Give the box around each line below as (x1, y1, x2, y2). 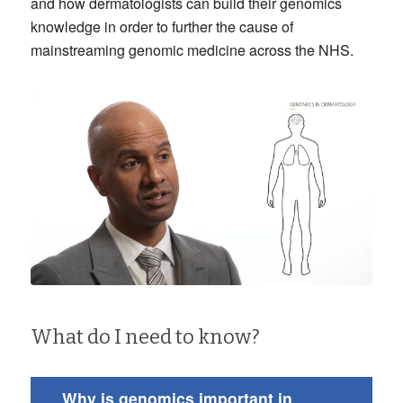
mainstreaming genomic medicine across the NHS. (30, 40, 354, 61)
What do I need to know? (30, 324, 260, 349)
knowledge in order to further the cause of (30, 16, 293, 38)
